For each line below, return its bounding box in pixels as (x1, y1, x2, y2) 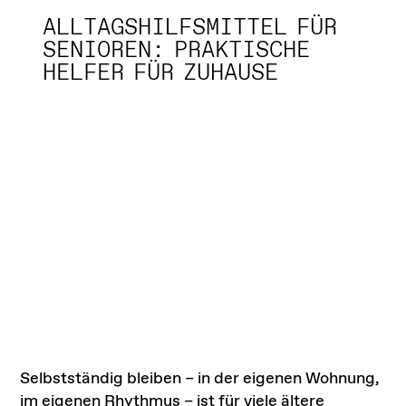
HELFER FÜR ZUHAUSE (43, 58, 279, 90)
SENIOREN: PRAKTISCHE (43, 35, 311, 67)
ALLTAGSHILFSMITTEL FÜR (43, 13, 338, 44)
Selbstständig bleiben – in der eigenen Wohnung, (20, 367, 381, 390)
